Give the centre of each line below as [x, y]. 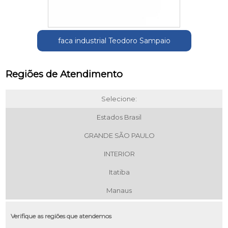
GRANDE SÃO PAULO [119, 136]
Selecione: [119, 99]
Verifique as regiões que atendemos [61, 216]
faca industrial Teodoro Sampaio [114, 41]
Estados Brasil [119, 117]
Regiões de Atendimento [64, 74]
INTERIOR [119, 154]
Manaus [119, 191]
